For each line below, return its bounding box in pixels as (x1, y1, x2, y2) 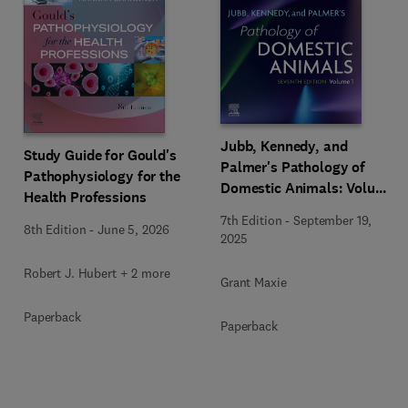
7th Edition (220, 212, 282, 229)
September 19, (293, 212, 372, 229)
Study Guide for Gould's (24, 146, 177, 165)
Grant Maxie (220, 274, 287, 291)
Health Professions (24, 188, 147, 207)
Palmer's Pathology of (220, 158, 366, 177)
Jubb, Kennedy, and (220, 137, 348, 156)
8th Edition (24, 221, 87, 238)
